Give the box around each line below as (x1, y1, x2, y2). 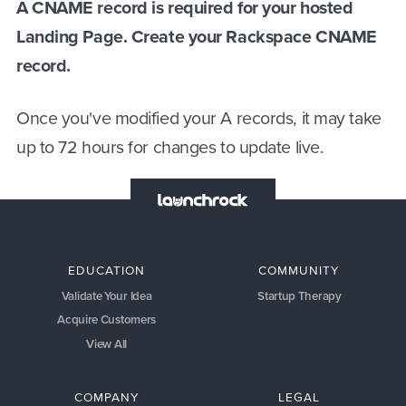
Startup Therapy (257, 287, 342, 305)
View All (86, 334, 127, 353)
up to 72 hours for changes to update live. (16, 134, 324, 161)
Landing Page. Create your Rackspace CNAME (16, 23, 377, 50)
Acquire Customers (57, 311, 157, 329)
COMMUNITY (258, 261, 341, 280)
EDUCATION (68, 261, 146, 280)
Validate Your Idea (61, 287, 152, 305)
